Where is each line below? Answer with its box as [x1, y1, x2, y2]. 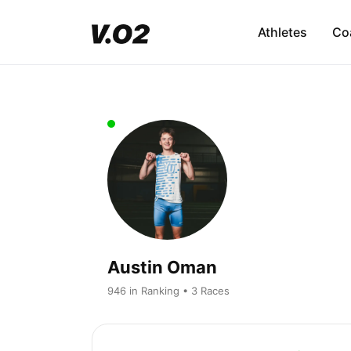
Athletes [257, 24, 307, 41]
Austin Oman [107, 256, 217, 277]
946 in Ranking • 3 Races [107, 284, 230, 297]
